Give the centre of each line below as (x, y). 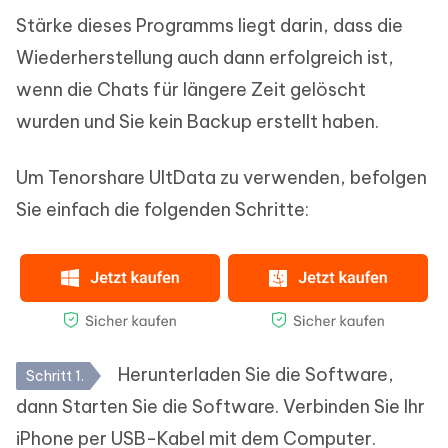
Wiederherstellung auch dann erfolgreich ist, (205, 57)
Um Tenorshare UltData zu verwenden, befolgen (221, 177)
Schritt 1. (55, 376)
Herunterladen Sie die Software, (254, 374)
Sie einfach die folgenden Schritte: (162, 209)
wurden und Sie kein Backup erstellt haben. (197, 121)
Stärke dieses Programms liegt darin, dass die (209, 25)
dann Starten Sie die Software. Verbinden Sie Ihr (220, 406)
